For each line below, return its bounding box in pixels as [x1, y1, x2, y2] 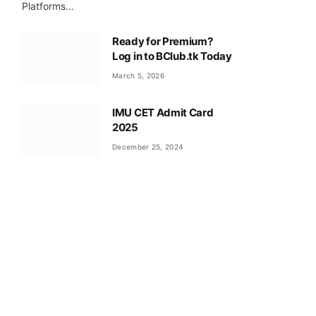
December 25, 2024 [112, 142, 184, 151]
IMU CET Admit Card [112, 105, 214, 119]
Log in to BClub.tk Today [112, 49, 232, 63]
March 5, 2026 [112, 71, 164, 80]
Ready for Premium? [112, 34, 213, 48]
